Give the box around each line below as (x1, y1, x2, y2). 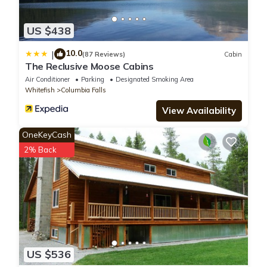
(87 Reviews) (82, 49, 125, 58)
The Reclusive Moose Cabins (25, 60, 154, 73)
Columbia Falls (61, 86, 106, 95)
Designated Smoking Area (116, 75, 194, 84)
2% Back (24, 145, 57, 155)
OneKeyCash (22, 129, 72, 141)
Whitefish (25, 86, 55, 95)
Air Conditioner (25, 75, 70, 84)
